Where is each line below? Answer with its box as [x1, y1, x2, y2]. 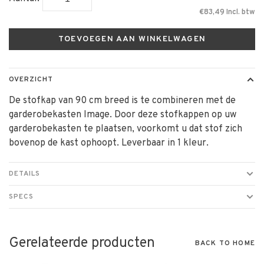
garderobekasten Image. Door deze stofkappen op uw [9, 109, 236, 121]
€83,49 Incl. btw [199, 8, 255, 17]
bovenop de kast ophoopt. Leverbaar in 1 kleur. [9, 137, 209, 149]
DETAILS [9, 169, 40, 179]
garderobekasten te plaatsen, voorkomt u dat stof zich [9, 123, 242, 135]
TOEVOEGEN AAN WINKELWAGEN [58, 34, 206, 44]
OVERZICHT [9, 75, 53, 84]
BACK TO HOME [194, 239, 255, 248]
